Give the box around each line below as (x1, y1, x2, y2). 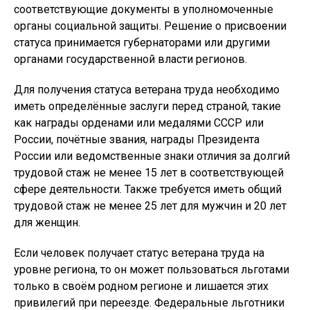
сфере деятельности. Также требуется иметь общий (14, 183, 282, 196)
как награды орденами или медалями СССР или (14, 116, 264, 129)
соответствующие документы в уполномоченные (14, 3, 273, 16)
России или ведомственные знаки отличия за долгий (14, 149, 290, 163)
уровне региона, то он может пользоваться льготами (14, 263, 289, 276)
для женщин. (14, 216, 80, 229)
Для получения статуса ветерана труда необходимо (14, 83, 280, 96)
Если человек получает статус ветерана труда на (14, 246, 264, 259)
